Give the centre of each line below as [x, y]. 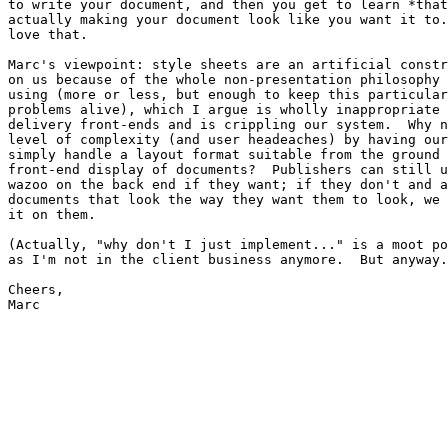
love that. [48, 35]
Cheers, [36, 290]
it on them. [52, 215]
